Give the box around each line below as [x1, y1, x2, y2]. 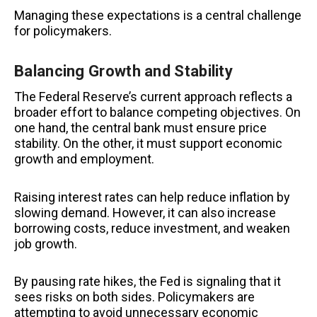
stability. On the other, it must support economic [14, 136, 282, 151]
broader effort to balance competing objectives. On [14, 105, 301, 120]
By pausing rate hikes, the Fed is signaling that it [14, 274, 281, 289]
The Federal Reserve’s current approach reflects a [14, 89, 292, 105]
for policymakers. [14, 23, 112, 38]
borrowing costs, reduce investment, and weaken [14, 220, 290, 236]
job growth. [14, 236, 77, 251]
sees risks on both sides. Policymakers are [14, 289, 255, 305]
